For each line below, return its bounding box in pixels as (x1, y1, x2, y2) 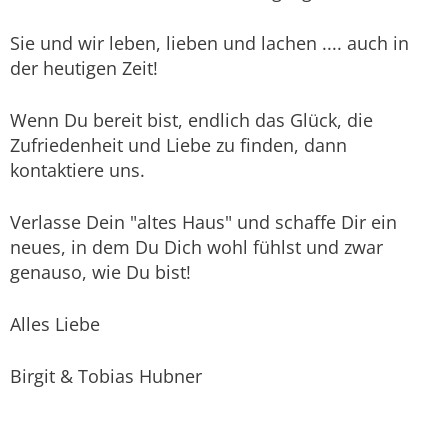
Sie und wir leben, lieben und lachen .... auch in (10, 31, 409, 56)
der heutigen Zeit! (10, 56, 158, 81)
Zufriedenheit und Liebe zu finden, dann (10, 133, 347, 158)
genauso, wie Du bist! (10, 260, 191, 285)
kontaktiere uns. (10, 158, 145, 183)
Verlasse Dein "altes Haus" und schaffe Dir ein (10, 210, 397, 235)
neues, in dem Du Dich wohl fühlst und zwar (10, 235, 383, 260)
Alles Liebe (10, 312, 100, 337)
